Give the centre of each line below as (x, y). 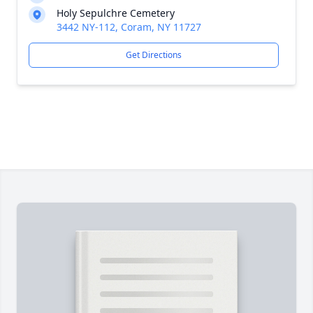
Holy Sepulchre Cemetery (116, 13)
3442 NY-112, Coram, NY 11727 (129, 27)
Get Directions (154, 55)
